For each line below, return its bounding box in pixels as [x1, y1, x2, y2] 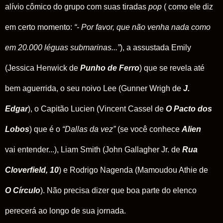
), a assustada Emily [120, 43, 191, 52]
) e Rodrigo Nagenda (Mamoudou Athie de [59, 165, 208, 174]
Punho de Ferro [80, 63, 139, 72]
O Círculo [5, 186, 40, 195]
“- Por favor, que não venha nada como [74, 22, 211, 31]
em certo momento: [5, 22, 74, 31]
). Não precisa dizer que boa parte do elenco [40, 186, 197, 195]
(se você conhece [115, 124, 182, 133]
